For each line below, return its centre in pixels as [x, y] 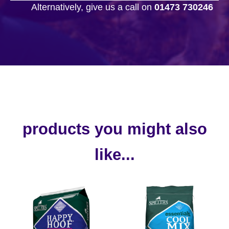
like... [114, 154]
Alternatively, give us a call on [93, 7]
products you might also [114, 129]
